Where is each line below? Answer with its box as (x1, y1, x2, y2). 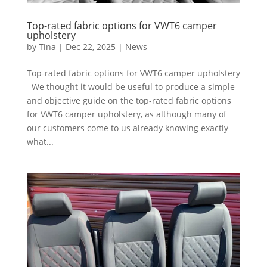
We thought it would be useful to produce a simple (26, 80, 235, 92)
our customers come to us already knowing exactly (26, 122, 228, 133)
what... (26, 135, 54, 147)
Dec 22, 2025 (65, 41, 116, 52)
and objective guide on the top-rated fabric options (26, 94, 231, 106)
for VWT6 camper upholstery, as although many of (26, 108, 226, 120)
